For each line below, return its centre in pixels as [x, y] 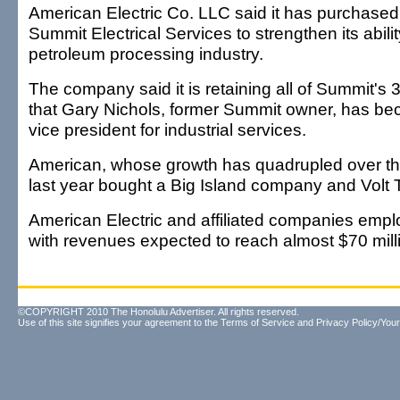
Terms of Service [258, 322]
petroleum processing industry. [146, 54]
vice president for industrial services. [167, 129]
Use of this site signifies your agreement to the [119, 322]
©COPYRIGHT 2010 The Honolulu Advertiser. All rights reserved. [158, 312]
